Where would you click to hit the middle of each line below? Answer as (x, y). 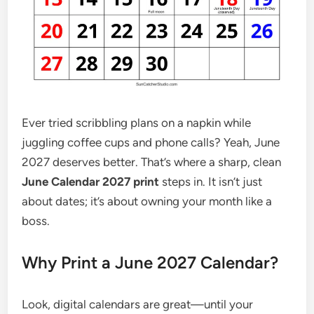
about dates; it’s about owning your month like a (147, 201)
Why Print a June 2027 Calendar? (150, 262)
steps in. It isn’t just (211, 182)
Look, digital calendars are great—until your (138, 304)
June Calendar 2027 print (91, 182)
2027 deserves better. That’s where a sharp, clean (152, 162)
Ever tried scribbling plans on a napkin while (137, 123)
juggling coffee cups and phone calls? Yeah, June (151, 142)
